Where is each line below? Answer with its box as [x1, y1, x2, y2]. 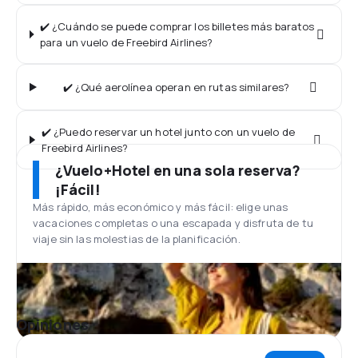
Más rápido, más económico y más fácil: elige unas [33, 200, 288, 214]
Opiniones [16, 315, 89, 334]
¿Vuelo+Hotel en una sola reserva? [55, 161, 300, 180]
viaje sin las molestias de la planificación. [33, 232, 241, 246]
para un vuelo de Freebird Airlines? [39, 35, 213, 50]
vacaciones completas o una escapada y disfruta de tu [33, 216, 313, 230]
